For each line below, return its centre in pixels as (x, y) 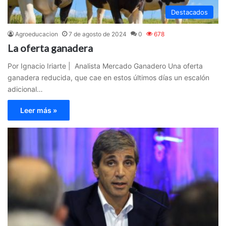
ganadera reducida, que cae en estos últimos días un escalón (108, 78)
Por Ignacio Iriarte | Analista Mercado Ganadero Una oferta (105, 66)
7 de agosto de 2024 (98, 34)
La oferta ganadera (50, 48)
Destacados (189, 12)
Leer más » (39, 110)
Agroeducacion (37, 34)
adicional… (25, 89)
